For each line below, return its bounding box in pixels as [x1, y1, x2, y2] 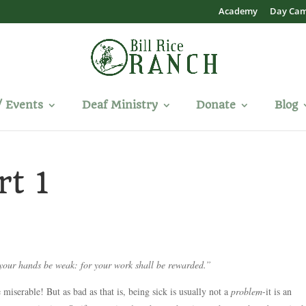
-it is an [262, 285, 292, 298]
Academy [218, 4, 258, 17]
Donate [196, 98, 236, 111]
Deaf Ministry [81, 98, 158, 111]
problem [231, 285, 263, 298]
